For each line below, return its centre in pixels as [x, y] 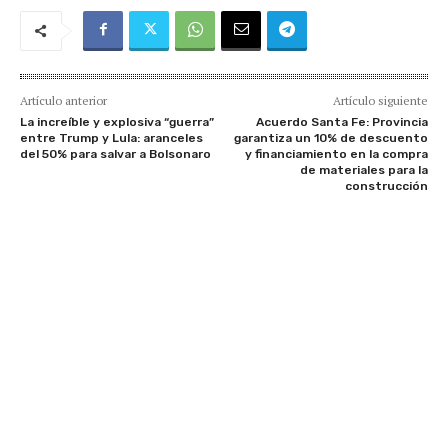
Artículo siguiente [380, 100]
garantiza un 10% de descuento [330, 137]
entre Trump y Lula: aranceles [111, 137]
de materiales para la [363, 169]
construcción [386, 185]
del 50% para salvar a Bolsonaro [115, 153]
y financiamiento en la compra [336, 153]
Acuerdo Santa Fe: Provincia [341, 121]
